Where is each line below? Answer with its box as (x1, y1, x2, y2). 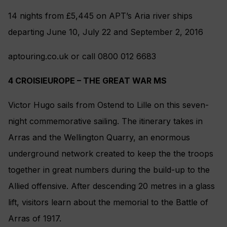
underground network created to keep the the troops (8, 148, 213, 159)
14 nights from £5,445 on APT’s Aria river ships (8, 10, 193, 21)
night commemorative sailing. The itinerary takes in (8, 116, 203, 126)
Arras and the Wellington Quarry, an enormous (8, 132, 190, 142)
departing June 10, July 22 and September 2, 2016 (8, 26, 203, 37)
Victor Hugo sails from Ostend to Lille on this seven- (8, 99, 209, 110)
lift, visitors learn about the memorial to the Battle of (8, 197, 208, 207)
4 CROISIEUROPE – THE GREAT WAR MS (8, 75, 167, 86)
